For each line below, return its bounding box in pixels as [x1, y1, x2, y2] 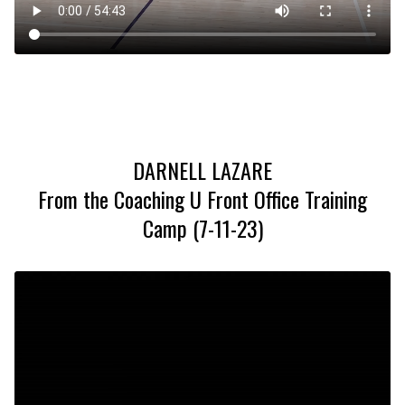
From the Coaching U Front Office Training [38, 183, 367, 215]
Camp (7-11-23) [142, 212, 263, 244]
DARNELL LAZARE [133, 154, 272, 186]
